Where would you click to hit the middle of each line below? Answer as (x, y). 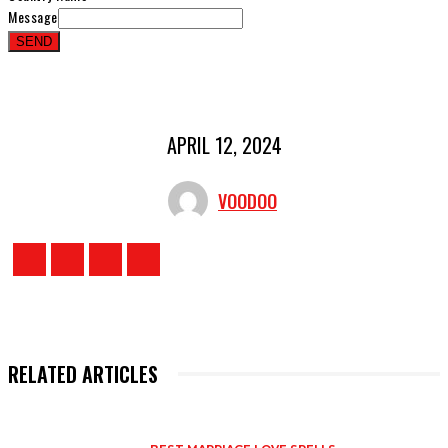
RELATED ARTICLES (83, 373)
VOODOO (247, 200)
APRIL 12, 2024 (224, 145)
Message (33, 17)
